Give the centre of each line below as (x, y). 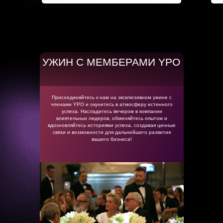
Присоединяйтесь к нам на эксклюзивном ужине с (112, 97)
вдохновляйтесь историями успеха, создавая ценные (112, 125)
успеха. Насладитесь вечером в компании (112, 111)
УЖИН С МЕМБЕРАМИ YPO (111, 62)
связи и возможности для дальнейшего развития (112, 132)
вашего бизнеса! (112, 139)
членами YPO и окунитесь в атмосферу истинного (112, 104)
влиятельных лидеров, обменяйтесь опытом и (112, 118)
